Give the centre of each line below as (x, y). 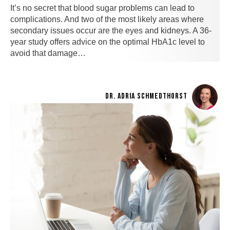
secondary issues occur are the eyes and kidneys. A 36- (111, 30)
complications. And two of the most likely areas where (107, 19)
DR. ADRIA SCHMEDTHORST (146, 96)
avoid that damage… (48, 53)
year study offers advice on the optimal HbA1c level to (108, 42)
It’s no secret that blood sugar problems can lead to (102, 8)
